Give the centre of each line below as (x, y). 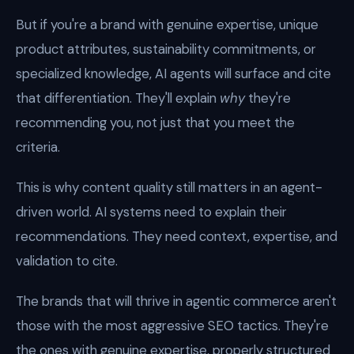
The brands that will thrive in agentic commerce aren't (176, 301)
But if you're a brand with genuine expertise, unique (167, 24)
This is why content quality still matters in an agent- (169, 187)
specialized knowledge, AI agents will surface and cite (173, 73)
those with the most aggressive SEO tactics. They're (172, 326)
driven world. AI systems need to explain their (151, 212)
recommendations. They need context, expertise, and (177, 236)
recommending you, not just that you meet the (155, 122)
